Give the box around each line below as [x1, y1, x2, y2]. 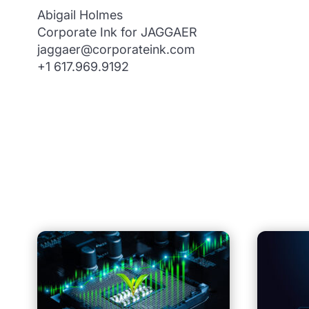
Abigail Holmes [37, 8, 123, 23]
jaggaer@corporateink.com [37, 42, 195, 57]
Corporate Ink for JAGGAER [37, 25, 197, 40]
